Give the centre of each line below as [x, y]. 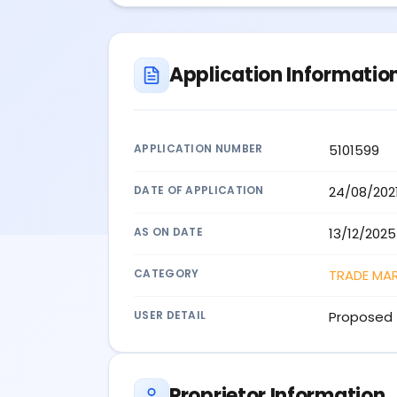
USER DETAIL [170, 315]
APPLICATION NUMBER [198, 148]
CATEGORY [167, 273]
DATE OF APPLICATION [199, 190]
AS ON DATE [168, 231]
